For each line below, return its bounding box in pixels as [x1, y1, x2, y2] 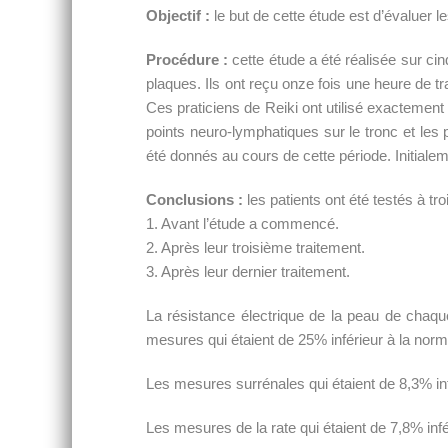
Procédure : [146, 51, 229, 68]
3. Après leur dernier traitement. [146, 263, 350, 280]
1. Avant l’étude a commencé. [146, 215, 339, 232]
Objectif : [146, 7, 210, 24]
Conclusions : [146, 191, 243, 208]
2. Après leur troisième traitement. [146, 239, 365, 256]
